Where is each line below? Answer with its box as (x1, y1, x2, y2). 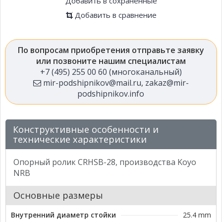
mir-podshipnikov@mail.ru (41, 77, 141, 89)
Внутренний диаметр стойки (11, 210, 116, 220)
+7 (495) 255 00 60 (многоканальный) (40, 66, 182, 78)
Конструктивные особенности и (13, 123, 159, 136)
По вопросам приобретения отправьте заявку (17, 45, 204, 56)
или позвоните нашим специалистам (36, 55, 186, 67)
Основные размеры (13, 189, 103, 202)
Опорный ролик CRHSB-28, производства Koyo (13, 157, 196, 168)
